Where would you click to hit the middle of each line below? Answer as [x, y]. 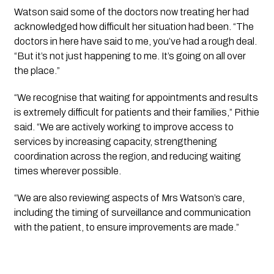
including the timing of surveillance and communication [132, 212]
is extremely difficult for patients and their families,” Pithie [136, 112]
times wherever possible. [67, 171]
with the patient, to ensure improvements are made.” [126, 227]
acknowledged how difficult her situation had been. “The [134, 26]
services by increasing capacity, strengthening [115, 141]
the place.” [37, 70]
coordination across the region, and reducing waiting [127, 156]
